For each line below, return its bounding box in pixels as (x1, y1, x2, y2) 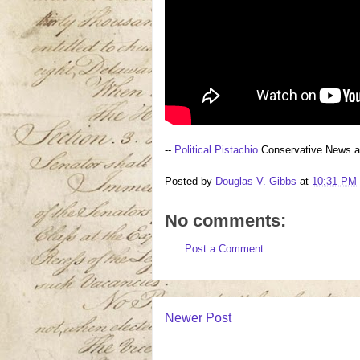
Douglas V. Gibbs (215, 174, 297, 187)
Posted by (165, 174, 215, 187)
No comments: (165, 210, 286, 231)
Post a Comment (185, 242, 264, 255)
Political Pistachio (174, 144, 258, 156)
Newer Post (165, 311, 231, 325)
